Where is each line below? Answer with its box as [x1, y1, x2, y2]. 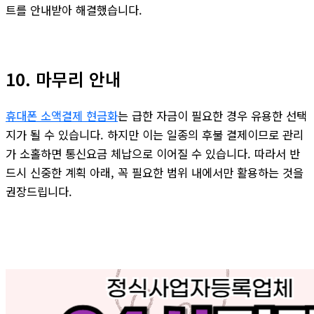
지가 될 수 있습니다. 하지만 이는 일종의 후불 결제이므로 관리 [6, 125, 303, 143]
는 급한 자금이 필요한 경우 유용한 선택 [118, 107, 307, 124]
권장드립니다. [6, 182, 72, 200]
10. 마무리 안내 [6, 65, 121, 91]
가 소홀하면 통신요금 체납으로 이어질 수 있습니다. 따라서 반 [6, 144, 300, 162]
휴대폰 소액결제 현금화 [6, 107, 118, 124]
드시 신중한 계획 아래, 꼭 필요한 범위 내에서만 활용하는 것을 [6, 163, 303, 181]
